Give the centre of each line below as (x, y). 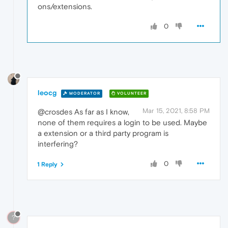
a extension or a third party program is (103, 133)
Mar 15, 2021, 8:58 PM (176, 111)
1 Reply (47, 165)
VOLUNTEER (131, 93)
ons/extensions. (65, 6)
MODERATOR (84, 93)
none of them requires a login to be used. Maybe (122, 123)
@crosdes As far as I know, (83, 112)
